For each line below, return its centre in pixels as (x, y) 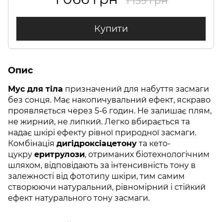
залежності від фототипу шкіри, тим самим (96, 176)
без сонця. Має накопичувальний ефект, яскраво (109, 100)
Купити (111, 29)
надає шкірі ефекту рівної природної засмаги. (102, 133)
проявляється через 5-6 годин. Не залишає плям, (110, 111)
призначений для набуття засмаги (136, 89)
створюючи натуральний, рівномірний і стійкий (107, 187)
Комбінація (32, 143)
